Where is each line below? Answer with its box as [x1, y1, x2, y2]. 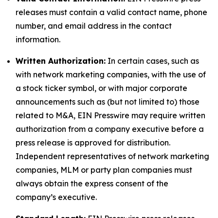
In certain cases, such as [106, 56, 199, 66]
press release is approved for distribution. [16, 138, 170, 147]
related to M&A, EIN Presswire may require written [16, 110, 205, 120]
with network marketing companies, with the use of [16, 70, 206, 79]
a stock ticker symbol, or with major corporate [16, 83, 187, 93]
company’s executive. [16, 192, 97, 202]
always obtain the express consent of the [16, 179, 168, 188]
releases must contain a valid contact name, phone [16, 7, 207, 17]
